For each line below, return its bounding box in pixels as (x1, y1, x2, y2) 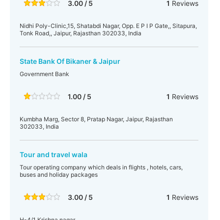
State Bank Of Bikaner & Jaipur (20, 57, 120, 65)
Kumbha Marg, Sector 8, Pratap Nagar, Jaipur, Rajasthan (20, 115, 173, 123)
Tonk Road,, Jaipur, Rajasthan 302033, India (20, 29, 141, 37)
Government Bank (20, 70, 69, 78)
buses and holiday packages (20, 171, 98, 178)
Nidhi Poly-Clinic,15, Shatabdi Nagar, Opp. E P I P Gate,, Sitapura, (20, 22, 197, 29)
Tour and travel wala (20, 150, 87, 159)
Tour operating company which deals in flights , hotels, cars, (20, 164, 183, 171)
